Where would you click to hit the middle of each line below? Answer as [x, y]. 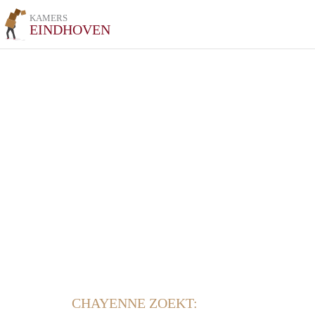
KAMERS [49, 18]
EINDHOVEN [70, 30]
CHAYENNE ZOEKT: [135, 303]
